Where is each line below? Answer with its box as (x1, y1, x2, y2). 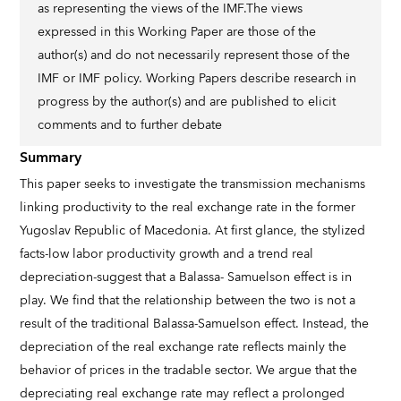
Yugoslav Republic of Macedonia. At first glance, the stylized (20, 220, 366, 242)
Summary (20, 145, 82, 170)
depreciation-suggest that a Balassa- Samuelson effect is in (20, 267, 353, 288)
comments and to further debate (38, 115, 223, 136)
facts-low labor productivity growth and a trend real (20, 243, 314, 265)
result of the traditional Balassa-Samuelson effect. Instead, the (20, 313, 370, 335)
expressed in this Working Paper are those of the (38, 21, 317, 43)
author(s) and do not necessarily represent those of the (38, 45, 351, 66)
